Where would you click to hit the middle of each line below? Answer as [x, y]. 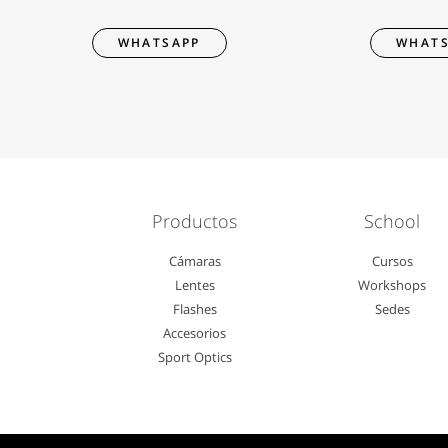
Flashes [194, 309]
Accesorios [195, 333]
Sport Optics [194, 357]
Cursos [392, 261]
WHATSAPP [159, 42]
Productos [195, 221]
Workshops [392, 285]
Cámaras [194, 261]
